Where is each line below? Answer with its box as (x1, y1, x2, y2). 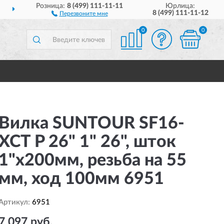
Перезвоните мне (59, 10, 108, 16)
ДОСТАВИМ (100, 6, 141, 13)
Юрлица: (165, 2, 195, 9)
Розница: (36, 2, 67, 9)
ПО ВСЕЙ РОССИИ (141, 6, 206, 13)
